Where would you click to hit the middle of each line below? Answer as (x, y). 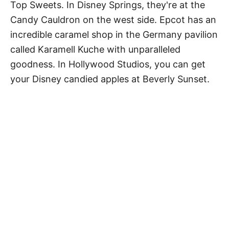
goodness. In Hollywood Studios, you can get (108, 64)
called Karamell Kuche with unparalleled (95, 49)
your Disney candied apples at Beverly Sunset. (110, 79)
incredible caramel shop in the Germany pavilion (114, 34)
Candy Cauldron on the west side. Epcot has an (113, 19)
